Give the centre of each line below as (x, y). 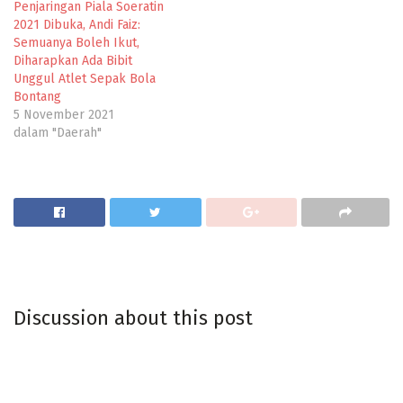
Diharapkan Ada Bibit (73, 61)
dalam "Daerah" (58, 133)
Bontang (37, 97)
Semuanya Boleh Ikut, (76, 43)
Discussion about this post (133, 319)
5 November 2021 (64, 115)
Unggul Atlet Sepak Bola (85, 79)
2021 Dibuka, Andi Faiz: (77, 25)
